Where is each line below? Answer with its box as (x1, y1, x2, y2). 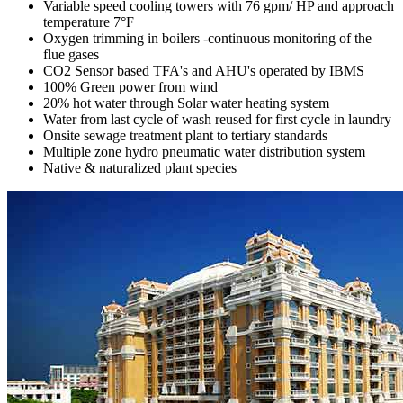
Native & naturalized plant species (43, 159, 237, 175)
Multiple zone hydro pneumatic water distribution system (43, 143, 365, 159)
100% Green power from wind (43, 78, 218, 94)
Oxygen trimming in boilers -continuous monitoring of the (43, 30, 372, 46)
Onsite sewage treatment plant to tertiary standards (43, 127, 327, 143)
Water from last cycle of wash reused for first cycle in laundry (43, 111, 391, 127)
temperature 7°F (43, 13, 134, 30)
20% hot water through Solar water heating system (43, 94, 329, 111)
